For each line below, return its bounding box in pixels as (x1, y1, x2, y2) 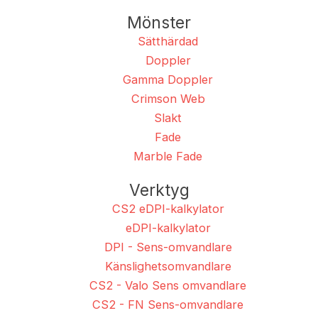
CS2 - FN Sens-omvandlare (92, 297, 243, 312)
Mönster (127, 13, 191, 33)
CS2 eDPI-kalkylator (111, 202, 224, 216)
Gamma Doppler (123, 72, 213, 87)
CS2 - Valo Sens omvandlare (89, 278, 246, 293)
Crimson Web (131, 92, 205, 106)
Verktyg (128, 180, 190, 200)
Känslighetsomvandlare (104, 259, 231, 274)
